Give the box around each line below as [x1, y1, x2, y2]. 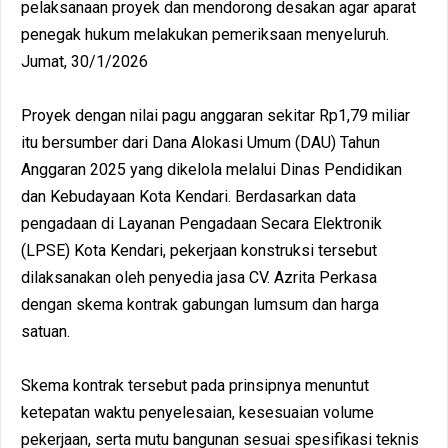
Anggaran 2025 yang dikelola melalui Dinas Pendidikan [21, 159, 402, 179]
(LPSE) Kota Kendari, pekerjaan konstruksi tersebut [21, 240, 377, 260]
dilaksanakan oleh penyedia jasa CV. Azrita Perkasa [21, 267, 377, 287]
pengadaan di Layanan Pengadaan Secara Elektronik [21, 213, 382, 233]
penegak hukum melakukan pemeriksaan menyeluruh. [21, 24, 389, 44]
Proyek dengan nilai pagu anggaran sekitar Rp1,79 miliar [21, 105, 410, 125]
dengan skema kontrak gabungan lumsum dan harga [21, 294, 379, 314]
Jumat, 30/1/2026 [21, 51, 148, 71]
